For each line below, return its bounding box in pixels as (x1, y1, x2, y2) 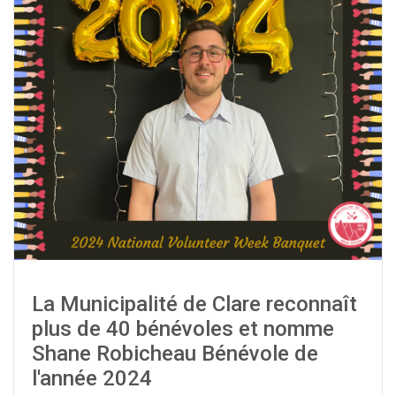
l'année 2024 (32, 366, 152, 391)
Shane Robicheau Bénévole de (32, 341, 318, 366)
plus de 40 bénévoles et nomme (32, 316, 334, 341)
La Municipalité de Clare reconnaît (32, 292, 357, 316)
